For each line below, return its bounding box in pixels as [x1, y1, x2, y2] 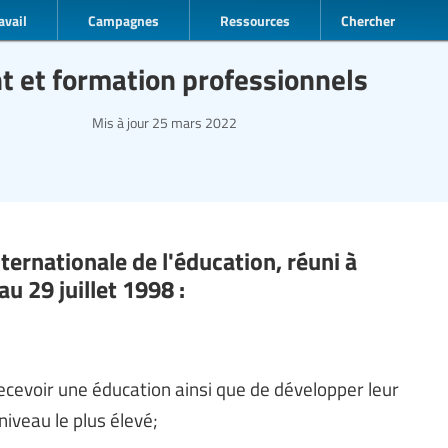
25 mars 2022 [149, 112, 237, 132]
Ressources [220, 9, 290, 30]
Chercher [341, 9, 395, 30]
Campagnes [88, 9, 159, 30]
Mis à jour [92, 112, 149, 132]
